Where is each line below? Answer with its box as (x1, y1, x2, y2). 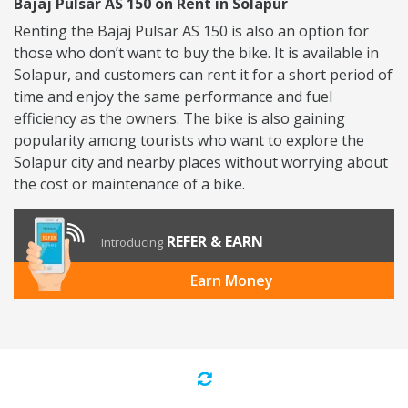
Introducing (101, 234, 163, 251)
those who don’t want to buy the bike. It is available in (14, 43, 379, 64)
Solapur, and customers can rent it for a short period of (14, 65, 393, 86)
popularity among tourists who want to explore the (14, 130, 364, 151)
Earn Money (189, 270, 273, 291)
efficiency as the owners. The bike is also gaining (14, 108, 345, 129)
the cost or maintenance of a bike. (14, 174, 245, 195)
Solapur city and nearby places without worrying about (14, 152, 388, 173)
